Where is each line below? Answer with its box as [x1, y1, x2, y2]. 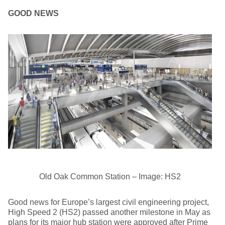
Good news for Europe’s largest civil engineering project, [8, 198, 209, 207]
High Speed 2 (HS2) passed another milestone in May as [8, 208, 210, 217]
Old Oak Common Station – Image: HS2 [39, 172, 181, 181]
